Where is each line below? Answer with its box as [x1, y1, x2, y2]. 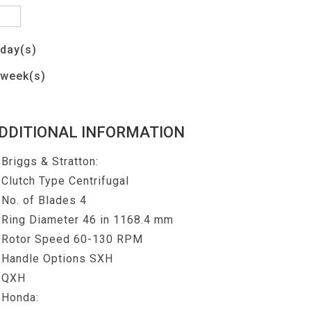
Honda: [1, 291, 40, 304]
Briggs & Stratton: [1, 155, 99, 168]
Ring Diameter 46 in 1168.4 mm [1, 213, 174, 226]
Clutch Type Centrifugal [1, 174, 130, 187]
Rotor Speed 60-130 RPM [1, 233, 144, 246]
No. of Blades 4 [1, 194, 87, 207]
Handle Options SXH [1, 252, 114, 265]
